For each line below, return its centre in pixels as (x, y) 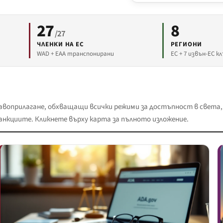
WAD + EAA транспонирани (76, 54)
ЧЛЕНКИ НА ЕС (60, 45)
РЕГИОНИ (186, 45)
